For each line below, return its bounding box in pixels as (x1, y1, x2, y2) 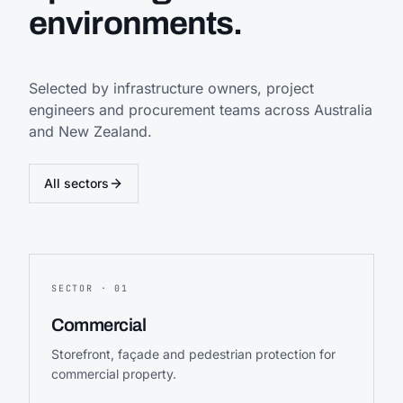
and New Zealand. (29, 121, 152, 140)
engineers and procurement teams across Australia (29, 100, 372, 119)
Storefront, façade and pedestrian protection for (51, 345, 336, 362)
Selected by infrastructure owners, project (29, 78, 314, 97)
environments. (29, 4, 243, 41)
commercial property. (51, 365, 176, 381)
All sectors (44, 175, 109, 191)
